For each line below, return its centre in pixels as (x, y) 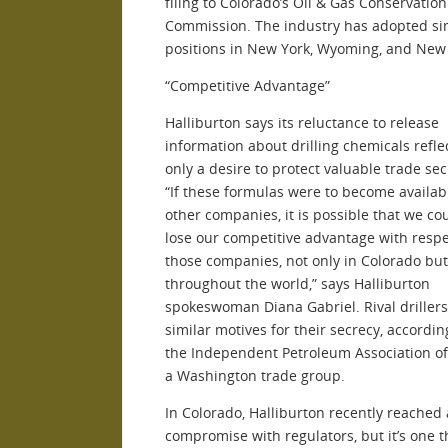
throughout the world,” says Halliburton (297, 283)
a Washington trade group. (255, 375)
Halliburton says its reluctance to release (302, 122)
